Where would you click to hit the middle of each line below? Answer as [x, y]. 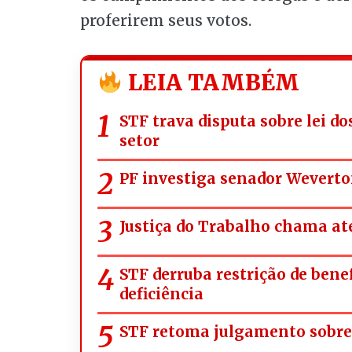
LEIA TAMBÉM [211, 83]
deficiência [161, 294]
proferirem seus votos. [166, 20]
